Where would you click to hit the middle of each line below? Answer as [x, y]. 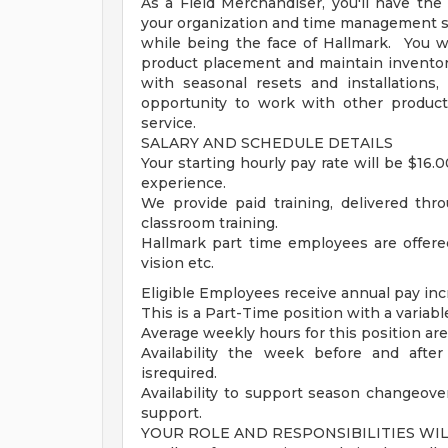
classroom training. [209, 223]
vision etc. [177, 263]
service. [168, 123]
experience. [183, 183]
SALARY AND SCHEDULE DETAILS [267, 143]
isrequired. [179, 373]
